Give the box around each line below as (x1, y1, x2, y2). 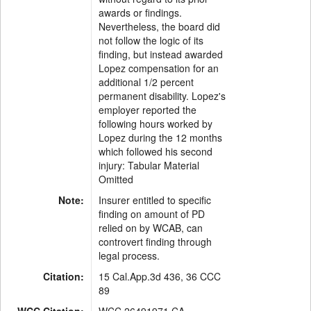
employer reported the (99, 103, 196, 117)
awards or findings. (99, 6, 182, 19)
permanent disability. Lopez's (99, 89, 226, 103)
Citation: (43, 269, 84, 283)
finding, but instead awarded (99, 47, 223, 61)
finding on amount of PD (99, 207, 205, 221)
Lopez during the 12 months (99, 131, 222, 144)
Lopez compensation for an (99, 61, 219, 75)
